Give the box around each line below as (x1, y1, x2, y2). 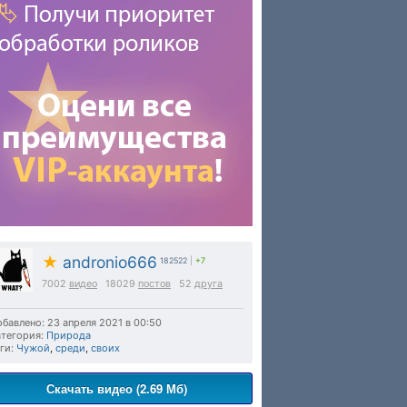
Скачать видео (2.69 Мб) (45, 380, 187, 397)
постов (138, 278, 171, 290)
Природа (46, 329, 91, 342)
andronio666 (58, 253, 157, 272)
